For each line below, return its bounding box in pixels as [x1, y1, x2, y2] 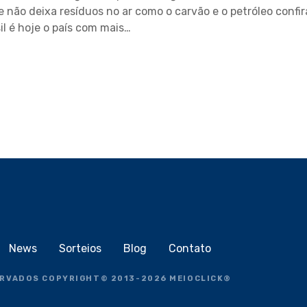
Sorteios [58, 241, 101, 255]
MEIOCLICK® [169, 274, 232, 284]
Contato [168, 241, 211, 255]
